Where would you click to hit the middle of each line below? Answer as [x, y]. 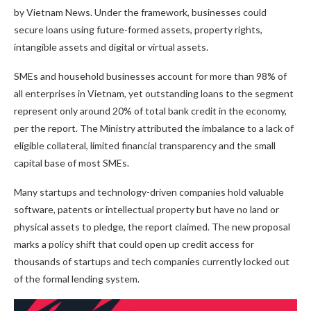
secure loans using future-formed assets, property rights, [138, 30]
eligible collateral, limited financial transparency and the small [145, 146]
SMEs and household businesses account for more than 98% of [150, 76]
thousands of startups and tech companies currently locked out [152, 262]
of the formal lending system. [77, 279]
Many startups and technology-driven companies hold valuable [149, 192]
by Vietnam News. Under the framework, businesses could [140, 12]
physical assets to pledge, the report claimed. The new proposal [152, 227]
